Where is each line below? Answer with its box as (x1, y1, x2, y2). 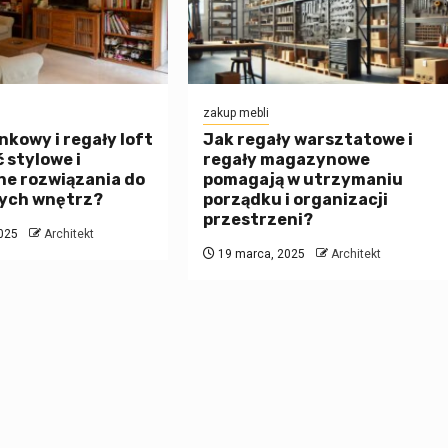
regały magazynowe (203, 150, 371, 170)
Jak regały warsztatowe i (203, 130, 414, 150)
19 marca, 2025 (215, 247, 306, 262)
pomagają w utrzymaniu (203, 170, 404, 190)
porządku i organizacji (203, 190, 389, 210)
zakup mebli (203, 106, 270, 121)
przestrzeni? (203, 210, 314, 230)
